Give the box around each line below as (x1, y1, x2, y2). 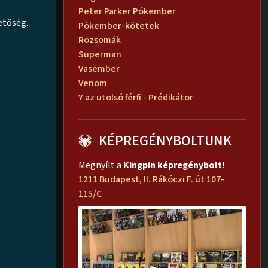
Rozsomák (78, 33, 121, 47)
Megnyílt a (78, 158, 123, 172)
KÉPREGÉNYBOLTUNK (99, 130, 232, 151)
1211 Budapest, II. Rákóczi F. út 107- (78, 172, 224, 186)
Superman (78, 47, 121, 61)
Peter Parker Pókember (78, 4, 176, 18)
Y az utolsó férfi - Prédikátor (78, 90, 193, 104)
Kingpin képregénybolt (123, 158, 222, 172)
